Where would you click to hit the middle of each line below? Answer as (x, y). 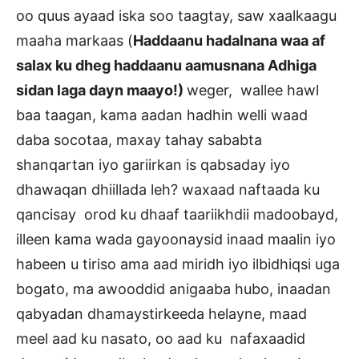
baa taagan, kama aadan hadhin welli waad (162, 115)
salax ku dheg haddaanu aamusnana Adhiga (166, 66)
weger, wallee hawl (253, 91)
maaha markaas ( (75, 41)
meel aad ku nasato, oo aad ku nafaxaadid (161, 339)
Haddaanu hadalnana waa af (229, 41)
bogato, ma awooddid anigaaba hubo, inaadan (173, 289)
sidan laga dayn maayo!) (101, 91)
